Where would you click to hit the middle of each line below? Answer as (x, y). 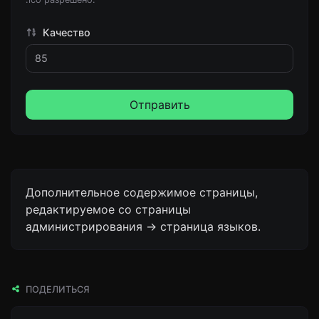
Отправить (159, 104)
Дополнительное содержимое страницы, (142, 192)
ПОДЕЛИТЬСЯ (57, 289)
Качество (65, 32)
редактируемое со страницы (108, 209)
